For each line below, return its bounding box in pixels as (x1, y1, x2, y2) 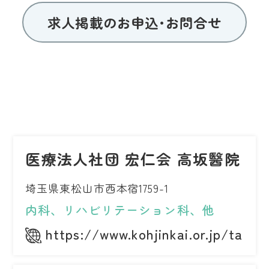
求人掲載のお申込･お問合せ (47, 12, 222, 32)
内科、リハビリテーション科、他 (25, 201, 215, 219)
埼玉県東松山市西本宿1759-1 (25, 180, 169, 196)
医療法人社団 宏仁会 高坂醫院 (25, 148, 240, 170)
